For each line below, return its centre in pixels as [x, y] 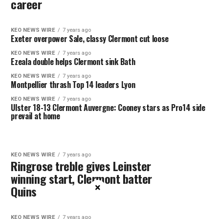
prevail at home [35, 116]
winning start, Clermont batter [82, 178]
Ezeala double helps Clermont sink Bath [73, 62]
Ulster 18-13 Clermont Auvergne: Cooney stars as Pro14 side [108, 108]
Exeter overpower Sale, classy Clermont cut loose [90, 39]
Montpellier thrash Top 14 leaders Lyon [73, 85]
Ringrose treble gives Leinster [81, 166]
